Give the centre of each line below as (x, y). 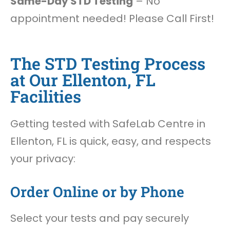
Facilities (46, 96)
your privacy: (43, 158)
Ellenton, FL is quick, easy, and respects (111, 141)
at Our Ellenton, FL (83, 80)
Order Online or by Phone (97, 192)
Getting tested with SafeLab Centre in (108, 123)
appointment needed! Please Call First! (112, 19)
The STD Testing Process (108, 63)
